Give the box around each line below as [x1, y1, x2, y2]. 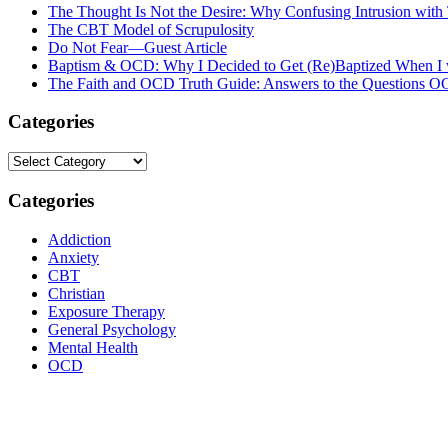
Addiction [48, 230, 111, 248]
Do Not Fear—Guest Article [48, 38, 227, 56]
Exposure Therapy [48, 302, 165, 320]
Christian [48, 284, 105, 302]
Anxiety [48, 248, 99, 266]
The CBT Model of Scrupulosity [48, 20, 254, 38]
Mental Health [48, 338, 138, 356]
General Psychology [48, 320, 176, 338]
